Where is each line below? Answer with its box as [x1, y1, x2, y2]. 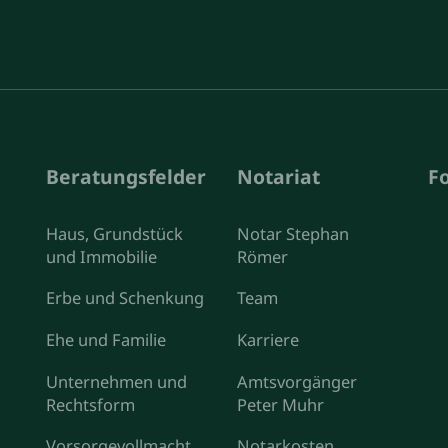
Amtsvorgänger [236, 369, 357, 393]
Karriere [236, 327, 299, 351]
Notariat [236, 162, 320, 190]
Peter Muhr [236, 392, 324, 416]
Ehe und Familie [46, 327, 167, 351]
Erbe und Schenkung [46, 286, 205, 310]
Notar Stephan [236, 221, 349, 245]
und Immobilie [46, 244, 158, 268]
